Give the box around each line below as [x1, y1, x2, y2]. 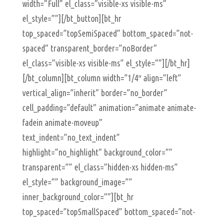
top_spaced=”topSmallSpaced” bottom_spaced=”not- [22, 207, 195, 217]
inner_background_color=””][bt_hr [22, 192, 134, 202]
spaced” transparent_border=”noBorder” [22, 43, 157, 53]
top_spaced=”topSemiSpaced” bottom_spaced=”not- [22, 28, 193, 38]
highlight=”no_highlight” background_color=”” [22, 147, 172, 157]
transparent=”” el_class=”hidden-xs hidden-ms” [22, 162, 178, 172]
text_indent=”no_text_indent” [22, 132, 120, 142]
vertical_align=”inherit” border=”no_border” [22, 88, 167, 98]
